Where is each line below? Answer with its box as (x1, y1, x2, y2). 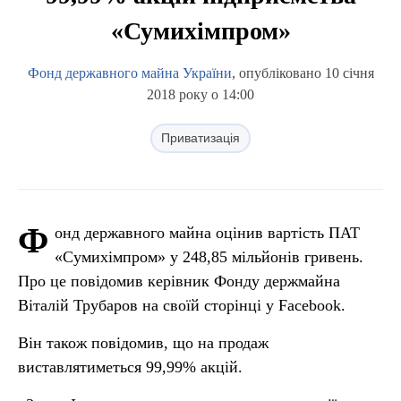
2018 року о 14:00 (147, 87, 254, 102)
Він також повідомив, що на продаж (18, 334, 269, 352)
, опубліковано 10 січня (231, 65, 374, 81)
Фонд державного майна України (27, 65, 232, 81)
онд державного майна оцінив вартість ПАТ (55, 224, 360, 242)
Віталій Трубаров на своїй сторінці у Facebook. (18, 296, 346, 314)
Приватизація (161, 131, 240, 145)
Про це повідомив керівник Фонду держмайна (18, 272, 340, 290)
